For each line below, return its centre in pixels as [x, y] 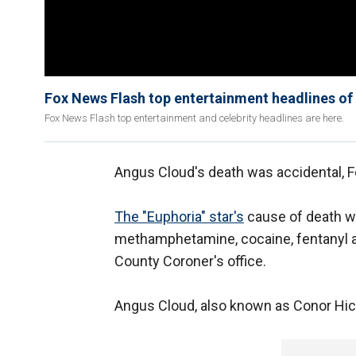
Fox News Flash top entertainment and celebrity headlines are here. [194, 118]
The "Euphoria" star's [179, 217]
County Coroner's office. [190, 261]
